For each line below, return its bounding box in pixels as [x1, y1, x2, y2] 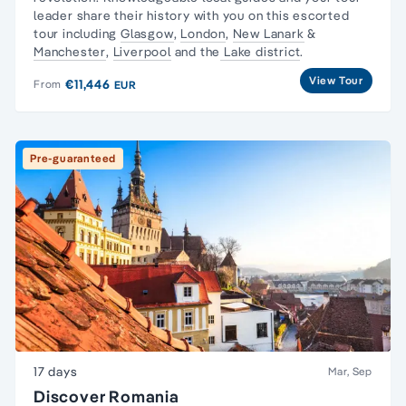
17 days [34, 362, 78, 380]
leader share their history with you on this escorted [34, 6, 350, 24]
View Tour [308, 72, 363, 87]
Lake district [220, 43, 301, 60]
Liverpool [112, 43, 171, 60]
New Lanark [232, 24, 304, 42]
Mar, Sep [327, 363, 372, 378]
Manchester [34, 43, 107, 60]
